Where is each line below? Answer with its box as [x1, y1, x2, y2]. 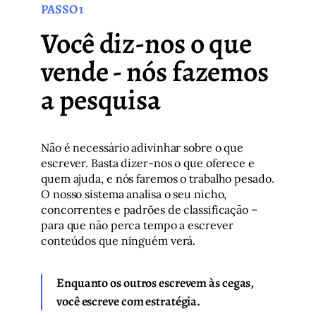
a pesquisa [41, 80, 161, 119]
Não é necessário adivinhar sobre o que [41, 140, 244, 154]
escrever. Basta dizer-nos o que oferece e [41, 156, 255, 170]
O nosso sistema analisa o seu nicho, [41, 187, 227, 201]
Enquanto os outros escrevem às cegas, [56, 274, 255, 291]
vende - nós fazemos [41, 52, 269, 91]
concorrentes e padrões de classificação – [41, 202, 257, 217]
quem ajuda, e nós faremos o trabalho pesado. [41, 171, 274, 186]
